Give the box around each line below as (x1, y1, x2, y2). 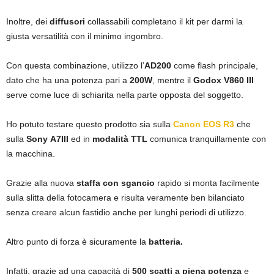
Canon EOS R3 (173, 119, 234, 130)
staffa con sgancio (74, 178, 155, 188)
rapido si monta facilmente (155, 178, 259, 188)
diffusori (50, 17, 85, 27)
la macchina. (6, 149, 55, 159)
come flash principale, (171, 61, 258, 71)
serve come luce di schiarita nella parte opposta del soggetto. (6, 90, 243, 100)
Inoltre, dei (6, 17, 50, 27)
